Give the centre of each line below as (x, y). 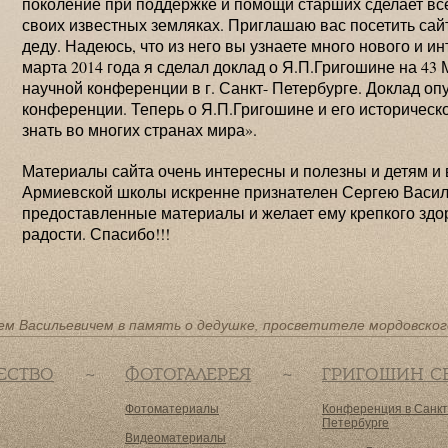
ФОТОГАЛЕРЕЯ (188, 374)
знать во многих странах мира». (139, 129)
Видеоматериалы (175, 437)
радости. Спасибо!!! (96, 233)
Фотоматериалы (172, 408)
